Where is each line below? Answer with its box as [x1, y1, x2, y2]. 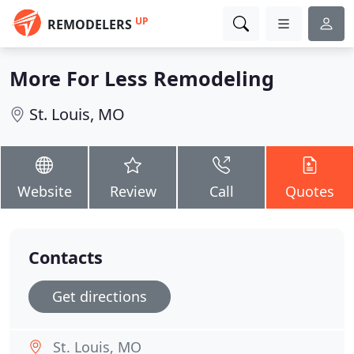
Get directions [52, 287, 147, 306]
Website [17, 182, 72, 201]
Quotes [285, 182, 334, 201]
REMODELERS [47, 16, 132, 33]
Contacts [28, 246, 103, 269]
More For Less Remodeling [9, 65, 274, 92]
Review [109, 182, 156, 201]
